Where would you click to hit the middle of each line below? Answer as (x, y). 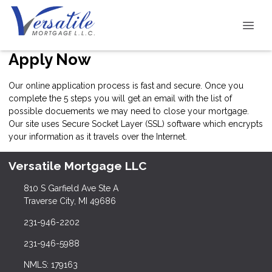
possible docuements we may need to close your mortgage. (130, 111)
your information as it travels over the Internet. (98, 136)
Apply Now (50, 59)
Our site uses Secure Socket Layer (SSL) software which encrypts (136, 124)
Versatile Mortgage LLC (78, 166)
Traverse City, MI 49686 (70, 201)
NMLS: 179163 (50, 265)
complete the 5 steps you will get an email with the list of (120, 98)
